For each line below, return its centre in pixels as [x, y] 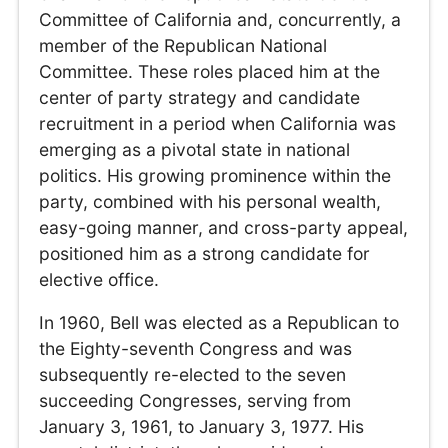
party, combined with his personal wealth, [210, 201]
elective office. [99, 279]
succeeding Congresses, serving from [195, 401]
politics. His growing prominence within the [215, 175]
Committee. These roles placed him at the [210, 71]
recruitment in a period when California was [218, 123]
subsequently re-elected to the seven [193, 375]
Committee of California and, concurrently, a [220, 19]
